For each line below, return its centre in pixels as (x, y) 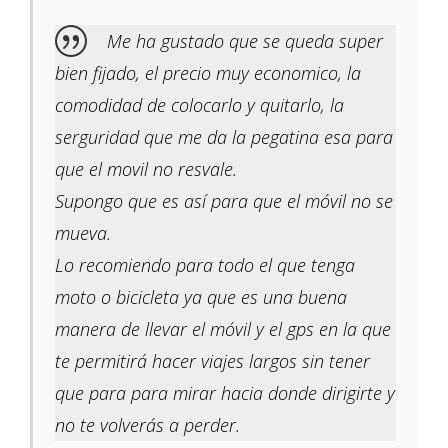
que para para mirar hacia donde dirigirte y (225, 393)
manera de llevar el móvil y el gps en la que (223, 329)
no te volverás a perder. (147, 425)
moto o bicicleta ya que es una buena (201, 297)
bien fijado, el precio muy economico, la (208, 73)
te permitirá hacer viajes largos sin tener (212, 361)
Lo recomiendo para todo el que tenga (205, 265)
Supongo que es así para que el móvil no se (224, 201)
